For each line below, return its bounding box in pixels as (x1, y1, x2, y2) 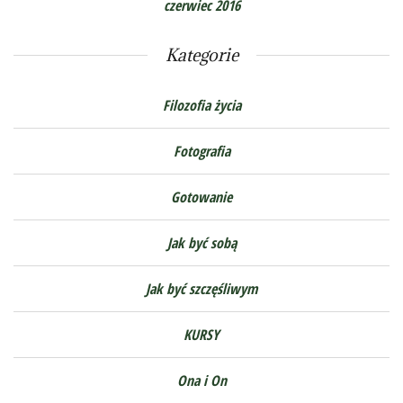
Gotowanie (171, 186, 232, 207)
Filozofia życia (162, 94, 241, 115)
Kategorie (165, 43, 238, 66)
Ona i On (176, 370, 227, 390)
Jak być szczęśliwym (146, 278, 257, 299)
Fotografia (173, 140, 230, 161)
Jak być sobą (166, 232, 237, 253)
